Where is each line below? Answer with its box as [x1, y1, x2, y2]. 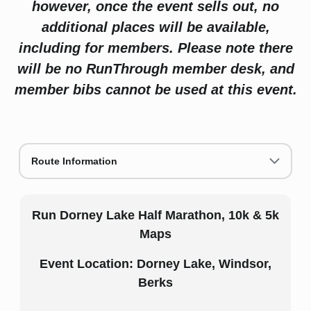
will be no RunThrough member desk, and [17, 61, 294, 76]
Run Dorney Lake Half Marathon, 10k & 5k [32, 208, 279, 222]
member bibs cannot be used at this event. [14, 82, 297, 97]
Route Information [31, 155, 117, 167]
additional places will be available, [41, 19, 270, 35]
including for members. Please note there [18, 40, 293, 56]
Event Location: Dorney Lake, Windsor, [40, 257, 271, 271]
